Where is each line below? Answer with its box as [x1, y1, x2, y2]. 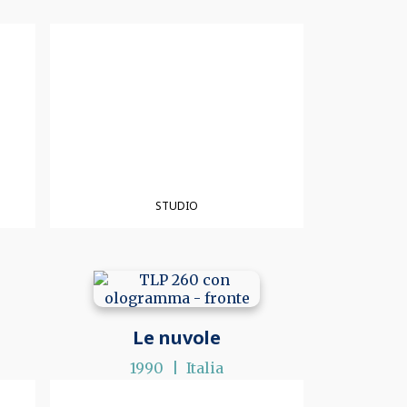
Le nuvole [133, 325, 222, 351]
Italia [186, 359, 224, 378]
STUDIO [155, 197, 199, 213]
